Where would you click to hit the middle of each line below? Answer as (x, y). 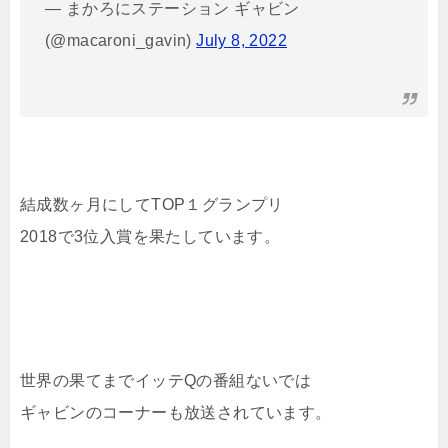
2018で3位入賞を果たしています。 (150, 237)
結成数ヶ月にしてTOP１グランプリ (152, 205)
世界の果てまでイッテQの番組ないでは (166, 381)
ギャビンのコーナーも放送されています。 (176, 413)
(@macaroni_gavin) (121, 41)
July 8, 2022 (242, 41)
